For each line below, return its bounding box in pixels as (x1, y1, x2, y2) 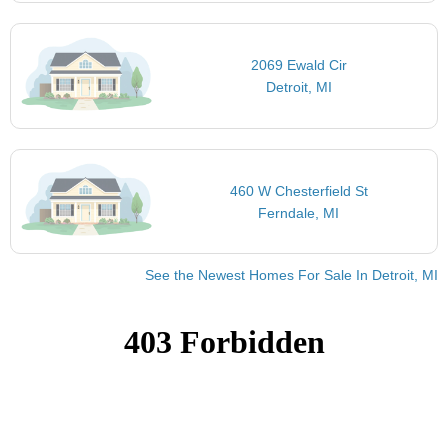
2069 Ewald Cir (250, 57, 347, 74)
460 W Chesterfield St (229, 182, 368, 199)
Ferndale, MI (258, 204, 340, 221)
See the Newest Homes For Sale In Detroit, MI (145, 267, 438, 284)
